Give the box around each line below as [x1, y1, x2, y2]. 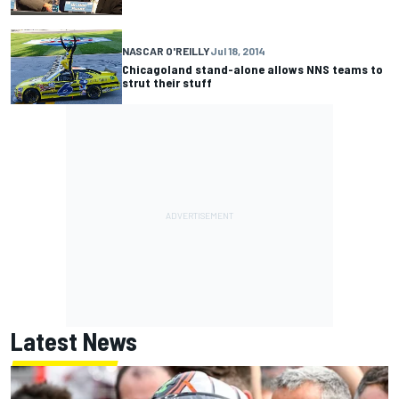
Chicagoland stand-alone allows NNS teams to [122, 61, 383, 77]
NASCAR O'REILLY [122, 45, 210, 58]
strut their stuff [122, 75, 212, 91]
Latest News [11, 325, 137, 356]
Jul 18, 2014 [210, 45, 265, 58]
